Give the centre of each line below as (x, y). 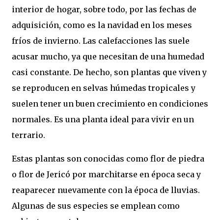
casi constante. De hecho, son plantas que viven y (109, 72)
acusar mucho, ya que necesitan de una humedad (108, 56)
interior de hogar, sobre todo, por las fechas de (104, 9)
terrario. (29, 135)
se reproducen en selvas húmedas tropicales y (104, 88)
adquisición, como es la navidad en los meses (102, 25)
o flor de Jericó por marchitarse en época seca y (106, 174)
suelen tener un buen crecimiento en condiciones (110, 103)
